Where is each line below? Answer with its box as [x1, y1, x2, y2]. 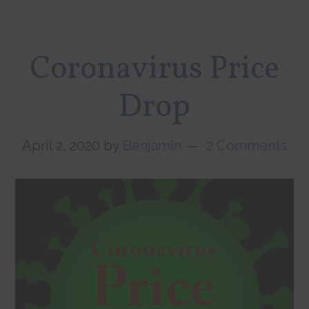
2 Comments [206, 137, 287, 154]
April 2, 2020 [22, 137, 100, 154]
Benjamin [123, 137, 181, 154]
